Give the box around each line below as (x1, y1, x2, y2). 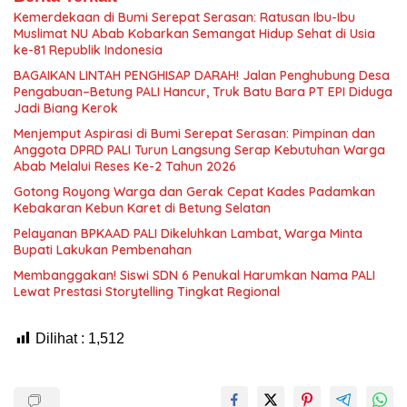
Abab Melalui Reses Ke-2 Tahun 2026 (14, 157, 236, 174)
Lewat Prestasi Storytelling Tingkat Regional (14, 283, 280, 300)
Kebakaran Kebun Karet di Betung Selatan (14, 199, 271, 216)
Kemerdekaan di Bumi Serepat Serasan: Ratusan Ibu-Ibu (14, 8, 355, 25)
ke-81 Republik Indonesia (14, 41, 163, 58)
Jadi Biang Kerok (14, 99, 118, 116)
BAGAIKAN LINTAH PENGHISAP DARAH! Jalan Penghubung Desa (14, 66, 390, 84)
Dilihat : (35, 330, 84, 346)
